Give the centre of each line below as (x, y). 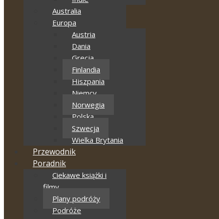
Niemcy (84, 93)
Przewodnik (54, 152)
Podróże (67, 210)
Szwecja (86, 128)
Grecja (83, 58)
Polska (83, 116)
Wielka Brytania (98, 140)
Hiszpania (88, 81)
